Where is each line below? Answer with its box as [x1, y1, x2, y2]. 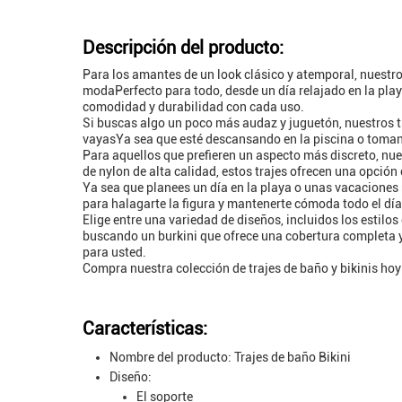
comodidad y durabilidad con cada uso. [83, 100, 304, 114]
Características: [83, 318, 207, 339]
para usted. [83, 245, 146, 259]
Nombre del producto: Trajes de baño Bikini [109, 350, 351, 364]
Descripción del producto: [83, 37, 284, 58]
